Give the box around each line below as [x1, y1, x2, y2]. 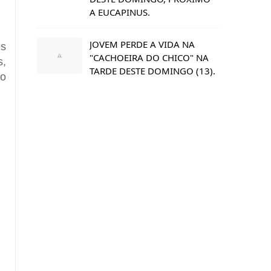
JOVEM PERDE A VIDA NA [90, 38, 195, 50]
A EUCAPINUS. [90, 5, 150, 18]
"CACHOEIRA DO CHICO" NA [90, 51, 209, 64]
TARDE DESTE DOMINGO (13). [90, 64, 215, 77]
